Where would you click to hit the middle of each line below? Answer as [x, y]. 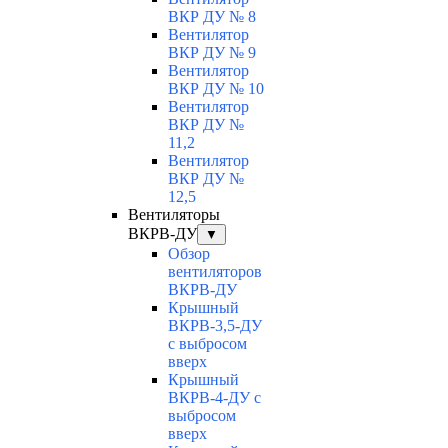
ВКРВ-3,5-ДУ [215, 326]
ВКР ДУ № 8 [212, 17]
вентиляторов [215, 272]
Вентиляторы [174, 215]
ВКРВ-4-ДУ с [214, 398]
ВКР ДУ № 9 [212, 53]
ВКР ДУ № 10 [216, 89]
